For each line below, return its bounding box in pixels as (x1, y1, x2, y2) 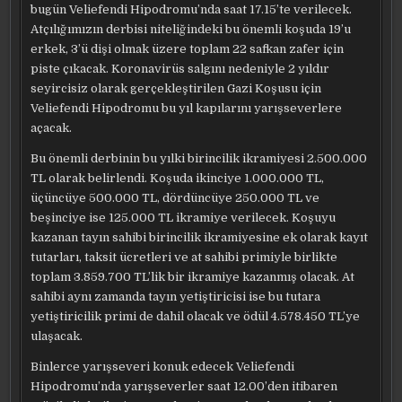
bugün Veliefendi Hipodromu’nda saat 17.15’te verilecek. (31, 3, 353, 16)
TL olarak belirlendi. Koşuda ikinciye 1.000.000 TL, (31, 171, 325, 185)
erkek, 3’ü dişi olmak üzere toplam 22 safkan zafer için (31, 42, 345, 56)
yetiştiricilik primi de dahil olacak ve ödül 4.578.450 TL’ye (31, 310, 361, 323)
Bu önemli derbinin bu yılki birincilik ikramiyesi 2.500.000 (31, 152, 368, 165)
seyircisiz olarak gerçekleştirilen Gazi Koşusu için (31, 82, 322, 95)
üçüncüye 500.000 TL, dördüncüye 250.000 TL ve (31, 191, 320, 205)
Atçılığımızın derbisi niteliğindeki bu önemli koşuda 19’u (31, 22, 352, 36)
